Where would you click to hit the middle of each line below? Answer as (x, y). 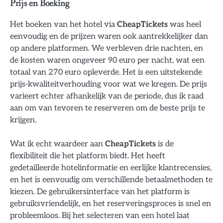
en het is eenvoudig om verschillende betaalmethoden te (111, 180)
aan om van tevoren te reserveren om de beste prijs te (108, 108)
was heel (184, 25)
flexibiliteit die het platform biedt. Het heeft (88, 156)
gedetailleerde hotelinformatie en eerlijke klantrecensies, (111, 168)
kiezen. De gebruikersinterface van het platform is (100, 192)
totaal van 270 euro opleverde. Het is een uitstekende (106, 72)
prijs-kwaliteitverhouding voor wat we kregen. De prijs (109, 84)
